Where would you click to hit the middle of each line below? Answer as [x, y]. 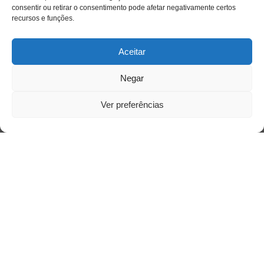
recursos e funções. [43, 18]
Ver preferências [132, 104]
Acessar [85, 210]
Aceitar [132, 51]
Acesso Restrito [64, 89]
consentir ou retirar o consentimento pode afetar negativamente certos [124, 8]
